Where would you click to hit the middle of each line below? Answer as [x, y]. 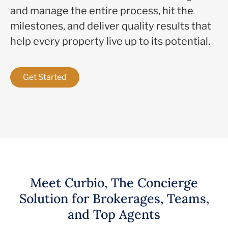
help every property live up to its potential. [110, 41]
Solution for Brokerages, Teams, [114, 198]
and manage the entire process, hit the [102, 10]
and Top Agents [114, 214]
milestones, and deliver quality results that [111, 26]
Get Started [45, 77]
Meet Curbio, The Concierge [114, 182]
